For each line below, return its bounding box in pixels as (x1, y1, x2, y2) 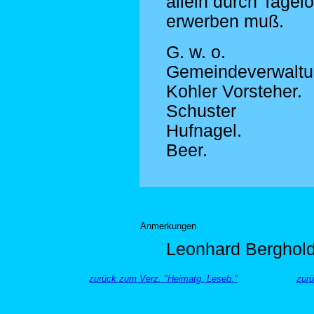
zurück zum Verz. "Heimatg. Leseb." (89, 273, 238, 284)
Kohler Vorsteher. (166, 82, 302, 101)
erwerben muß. (166, 12, 284, 31)
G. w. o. (166, 43, 226, 62)
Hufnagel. (166, 121, 242, 140)
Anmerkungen (140, 221, 196, 231)
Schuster (166, 102, 236, 121)
